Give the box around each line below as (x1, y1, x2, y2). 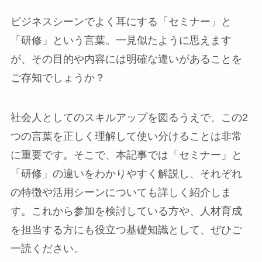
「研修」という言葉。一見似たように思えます (10, 34, 232, 46)
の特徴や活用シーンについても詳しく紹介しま (10, 186, 232, 198)
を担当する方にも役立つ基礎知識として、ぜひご (10, 223, 242, 236)
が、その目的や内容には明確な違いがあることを (10, 53, 242, 65)
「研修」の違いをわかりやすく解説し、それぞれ (10, 167, 242, 180)
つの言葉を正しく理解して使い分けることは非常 (10, 130, 242, 142)
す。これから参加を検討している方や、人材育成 (10, 205, 242, 217)
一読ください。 (10, 242, 84, 254)
